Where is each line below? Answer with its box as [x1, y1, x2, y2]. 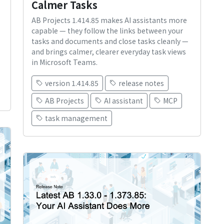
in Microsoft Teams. [31, 56, 97, 67]
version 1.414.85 [45, 77, 98, 88]
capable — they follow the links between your [31, 25, 183, 35]
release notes [118, 77, 164, 88]
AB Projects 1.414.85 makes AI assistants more [31, 14, 187, 25]
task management [45, 112, 107, 123]
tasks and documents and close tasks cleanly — [31, 35, 188, 46]
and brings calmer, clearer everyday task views [31, 46, 186, 56]
